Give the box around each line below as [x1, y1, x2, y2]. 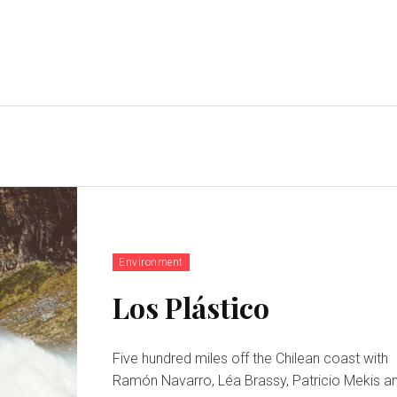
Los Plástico [113, 288, 270, 327]
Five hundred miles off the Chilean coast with [113, 350, 389, 368]
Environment [119, 256, 183, 269]
